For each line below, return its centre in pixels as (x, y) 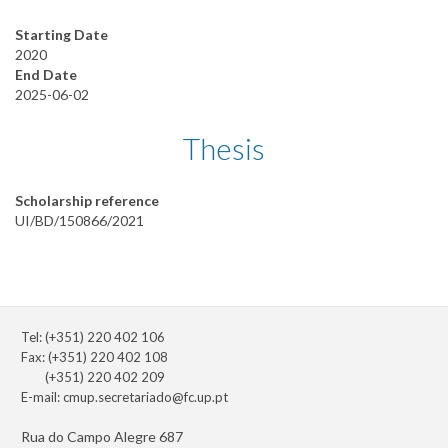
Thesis (224, 148)
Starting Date (61, 35)
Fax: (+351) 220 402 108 (94, 357)
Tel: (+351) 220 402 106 (93, 337)
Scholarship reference (87, 201)
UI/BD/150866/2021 (79, 221)
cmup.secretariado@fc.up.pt (145, 397)
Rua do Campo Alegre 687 (102, 437)
